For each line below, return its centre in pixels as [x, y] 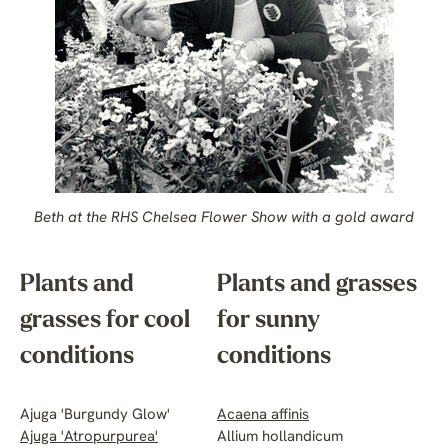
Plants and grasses [317, 285]
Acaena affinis [263, 416]
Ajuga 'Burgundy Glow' [95, 416]
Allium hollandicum [280, 438]
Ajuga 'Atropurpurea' [89, 438]
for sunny [268, 321]
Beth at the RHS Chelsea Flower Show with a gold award [224, 219]
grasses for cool [105, 321]
